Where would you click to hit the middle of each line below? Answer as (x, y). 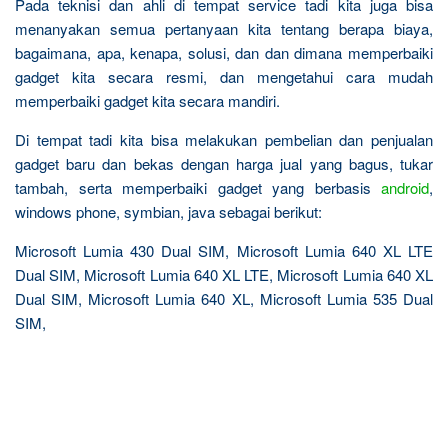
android (405, 187)
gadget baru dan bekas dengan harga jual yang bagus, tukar (224, 163)
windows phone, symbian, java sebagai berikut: (168, 211)
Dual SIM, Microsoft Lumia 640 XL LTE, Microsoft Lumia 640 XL (224, 274)
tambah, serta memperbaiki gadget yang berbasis (198, 187)
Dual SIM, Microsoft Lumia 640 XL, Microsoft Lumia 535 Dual (224, 298)
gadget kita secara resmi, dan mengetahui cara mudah (224, 76)
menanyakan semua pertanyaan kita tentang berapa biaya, (224, 28)
